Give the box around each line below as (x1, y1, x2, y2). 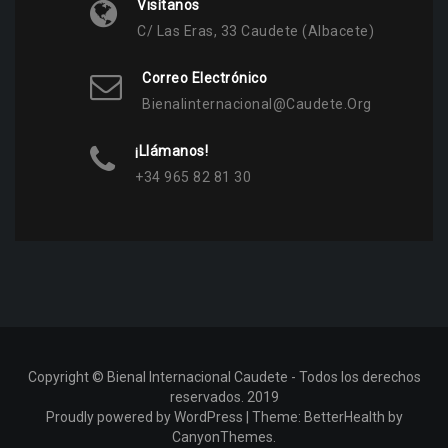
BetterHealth (303, 409, 385, 426)
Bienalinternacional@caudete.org (142, 96, 372, 113)
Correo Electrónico (142, 70, 267, 87)
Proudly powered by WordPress (45, 409, 243, 426)
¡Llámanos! (135, 143, 208, 160)
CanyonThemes (172, 429, 273, 446)
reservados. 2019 (169, 389, 279, 406)
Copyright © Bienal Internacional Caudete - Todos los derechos (27, 369, 421, 386)
